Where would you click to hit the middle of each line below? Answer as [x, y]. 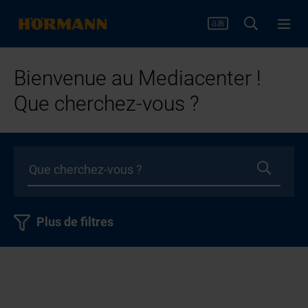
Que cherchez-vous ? [107, 104]
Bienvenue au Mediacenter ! [138, 78]
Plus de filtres [75, 222]
